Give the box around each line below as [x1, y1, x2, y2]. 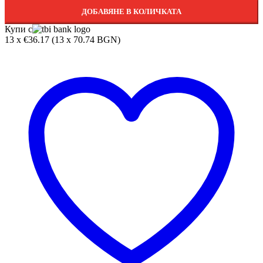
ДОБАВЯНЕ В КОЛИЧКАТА [82, 7, 181, 16]
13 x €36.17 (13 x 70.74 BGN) [5, 35, 120, 45]
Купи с [5, 24, 32, 35]
